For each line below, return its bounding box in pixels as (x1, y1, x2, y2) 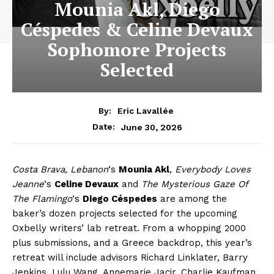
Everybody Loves (175, 164, 251, 176)
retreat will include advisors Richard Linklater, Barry (12, 252, 248, 264)
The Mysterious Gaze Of (141, 179, 248, 190)
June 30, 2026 (120, 122, 182, 132)
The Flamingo (12, 193, 72, 205)
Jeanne (12, 179, 44, 190)
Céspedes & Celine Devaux (21, 17, 253, 42)
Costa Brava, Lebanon (12, 164, 108, 176)
